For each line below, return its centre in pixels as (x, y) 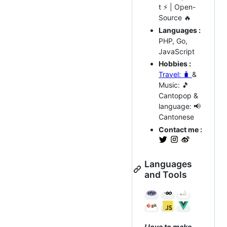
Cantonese (176, 117)
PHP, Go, (173, 41)
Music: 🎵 (174, 85)
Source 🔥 (175, 18)
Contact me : (180, 129)
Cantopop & (178, 96)
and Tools (166, 174)
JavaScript (177, 51)
